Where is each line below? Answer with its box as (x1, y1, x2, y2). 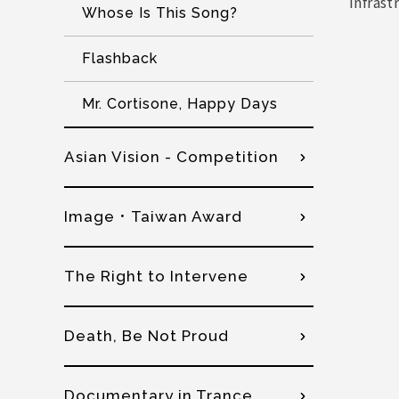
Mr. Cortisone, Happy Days (82, 95, 278, 112)
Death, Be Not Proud (64, 327, 229, 345)
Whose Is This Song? (82, 4, 238, 21)
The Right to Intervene (64, 267, 248, 285)
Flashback (82, 50, 158, 67)
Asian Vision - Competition (64, 148, 279, 166)
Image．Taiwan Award (64, 208, 242, 225)
